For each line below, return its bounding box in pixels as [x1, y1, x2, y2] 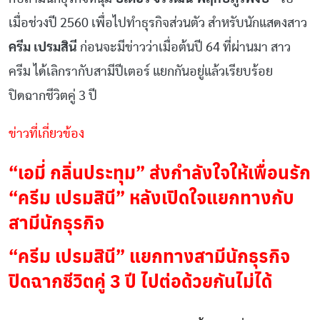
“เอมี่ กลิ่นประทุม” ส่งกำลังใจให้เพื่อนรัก [9, 158, 311, 185]
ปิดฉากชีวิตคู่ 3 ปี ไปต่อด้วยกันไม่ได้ [9, 266, 272, 294]
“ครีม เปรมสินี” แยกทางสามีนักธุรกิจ [9, 241, 290, 269]
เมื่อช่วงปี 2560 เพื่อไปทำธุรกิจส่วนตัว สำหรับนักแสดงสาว [9, 16, 307, 31]
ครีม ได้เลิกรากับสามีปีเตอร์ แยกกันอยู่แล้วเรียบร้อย [9, 65, 273, 79]
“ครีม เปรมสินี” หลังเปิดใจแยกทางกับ [9, 183, 294, 210]
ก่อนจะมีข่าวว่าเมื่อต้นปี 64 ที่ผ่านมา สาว [80, 41, 291, 55]
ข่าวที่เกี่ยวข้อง [9, 126, 84, 141]
